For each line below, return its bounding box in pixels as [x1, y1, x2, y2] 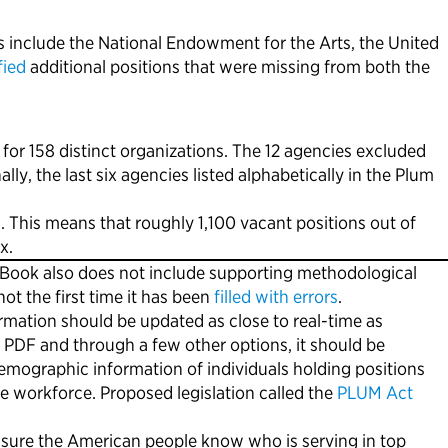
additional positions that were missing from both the [26, 56, 430, 78]
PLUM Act [337, 382, 413, 404]
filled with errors [214, 286, 338, 308]
